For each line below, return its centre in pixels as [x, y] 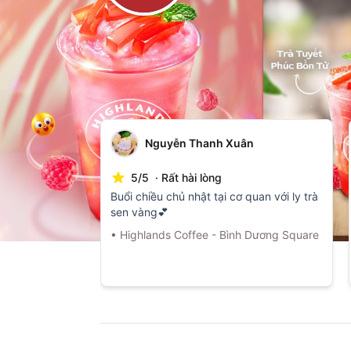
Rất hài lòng [192, 177]
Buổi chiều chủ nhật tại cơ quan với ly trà [214, 196]
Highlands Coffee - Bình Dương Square [219, 235]
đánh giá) [229, 97]
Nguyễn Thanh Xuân [199, 143]
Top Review [144, 96]
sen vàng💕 [139, 212]
